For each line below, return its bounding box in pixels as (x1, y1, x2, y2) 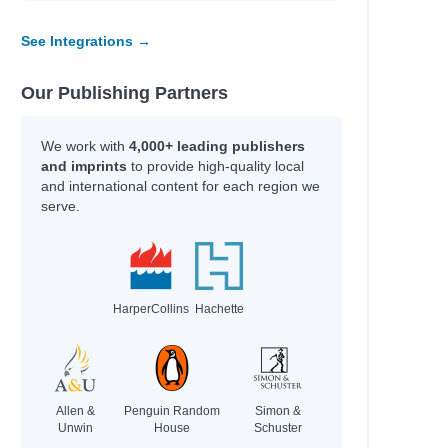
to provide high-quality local (126, 158, 304, 174)
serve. (40, 198, 80, 214)
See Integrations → (20, 33, 151, 49)
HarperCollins (113, 302, 190, 316)
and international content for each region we (40, 178, 320, 194)
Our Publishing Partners (20, 83, 228, 103)
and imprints (40, 158, 127, 174)
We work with (40, 138, 129, 154)
